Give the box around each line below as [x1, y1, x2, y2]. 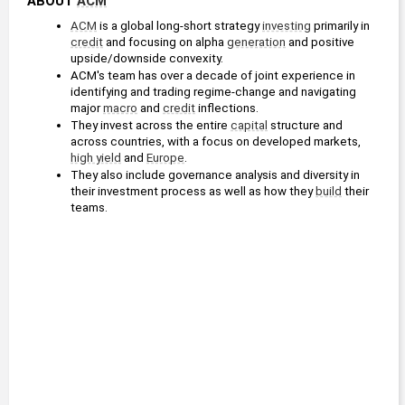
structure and [268, 118, 343, 133]
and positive [286, 35, 354, 50]
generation [227, 35, 286, 50]
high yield [71, 151, 121, 165]
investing [262, 19, 311, 33]
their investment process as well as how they [71, 184, 316, 199]
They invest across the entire [71, 118, 231, 133]
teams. [71, 201, 108, 215]
